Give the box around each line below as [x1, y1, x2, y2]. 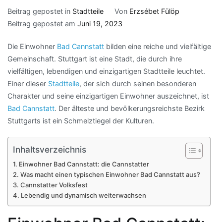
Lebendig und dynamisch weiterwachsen [20, 191, 146, 200]
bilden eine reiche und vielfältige [104, 42, 211, 51]
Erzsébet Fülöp [129, 6, 179, 15]
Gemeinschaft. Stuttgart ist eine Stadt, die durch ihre [7, 55, 182, 63]
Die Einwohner [7, 42, 57, 51]
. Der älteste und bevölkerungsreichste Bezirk [55, 104, 205, 113]
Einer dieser [7, 79, 48, 88]
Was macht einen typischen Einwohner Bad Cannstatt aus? [20, 170, 200, 179]
